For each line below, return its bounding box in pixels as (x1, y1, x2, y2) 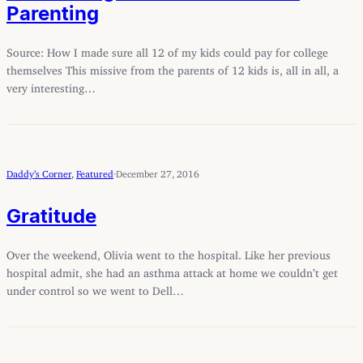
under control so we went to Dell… (6, 284, 184, 293)
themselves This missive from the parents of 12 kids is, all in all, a (6, 63, 339, 73)
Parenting (6, 2, 99, 26)
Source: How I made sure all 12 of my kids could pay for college (6, 45, 328, 55)
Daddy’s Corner (6, 168, 71, 176)
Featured (76, 168, 113, 176)
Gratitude (6, 204, 96, 228)
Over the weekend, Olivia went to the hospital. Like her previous (6, 248, 331, 258)
